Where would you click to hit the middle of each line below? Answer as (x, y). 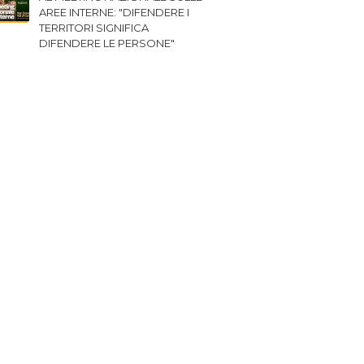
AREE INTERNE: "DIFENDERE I (114, 12)
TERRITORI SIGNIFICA (94, 28)
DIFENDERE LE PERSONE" (107, 43)
